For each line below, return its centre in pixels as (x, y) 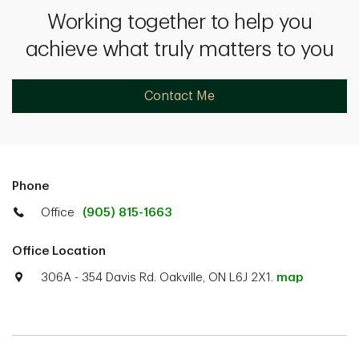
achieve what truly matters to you (179, 50)
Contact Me (179, 96)
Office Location (59, 251)
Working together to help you (179, 22)
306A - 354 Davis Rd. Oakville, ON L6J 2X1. (159, 278)
